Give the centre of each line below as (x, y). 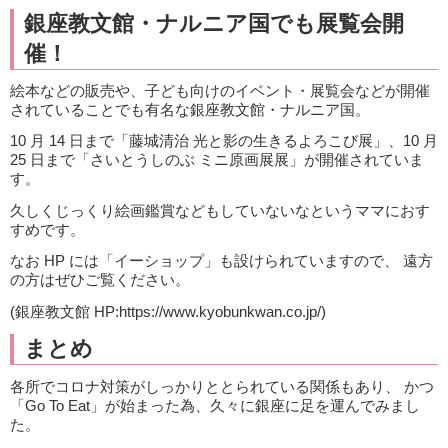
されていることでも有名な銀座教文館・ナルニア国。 (190, 109)
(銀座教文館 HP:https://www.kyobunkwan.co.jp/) (168, 311)
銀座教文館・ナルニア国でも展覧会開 (214, 23)
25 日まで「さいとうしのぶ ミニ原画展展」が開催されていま (217, 160)
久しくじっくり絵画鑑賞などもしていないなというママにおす (220, 210)
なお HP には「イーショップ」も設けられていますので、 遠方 (221, 261)
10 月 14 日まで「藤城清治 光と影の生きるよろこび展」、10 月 (224, 141)
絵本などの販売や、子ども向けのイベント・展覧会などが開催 (220, 90)
